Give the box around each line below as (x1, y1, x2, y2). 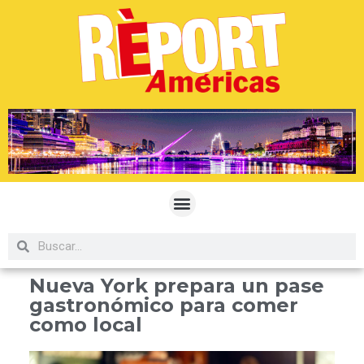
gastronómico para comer (29, 292, 298, 317)
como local (29, 312, 142, 336)
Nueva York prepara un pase (29, 273, 324, 297)
